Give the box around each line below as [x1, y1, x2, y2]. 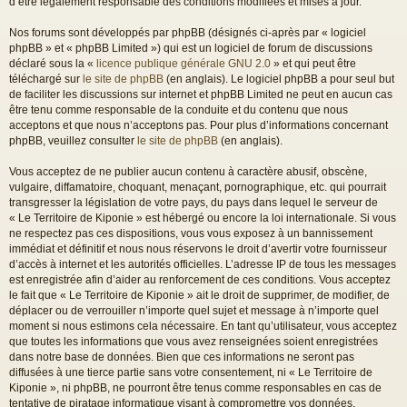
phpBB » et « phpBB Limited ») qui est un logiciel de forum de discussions [9, 41, 372, 55]
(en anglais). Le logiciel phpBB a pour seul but [164, 72, 394, 85]
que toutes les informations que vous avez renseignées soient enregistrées [9, 334, 378, 348]
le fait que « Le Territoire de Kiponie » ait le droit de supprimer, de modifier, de [9, 288, 390, 302]
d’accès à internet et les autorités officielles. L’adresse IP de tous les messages [9, 257, 396, 271]
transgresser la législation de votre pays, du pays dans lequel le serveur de [9, 195, 378, 209]
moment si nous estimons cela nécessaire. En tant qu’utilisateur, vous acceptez [9, 319, 397, 333]
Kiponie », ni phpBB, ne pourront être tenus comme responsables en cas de [9, 381, 382, 394]
